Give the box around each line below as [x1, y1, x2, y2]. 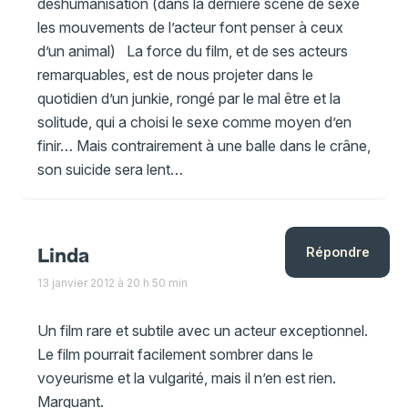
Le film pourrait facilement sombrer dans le [36, 345, 313, 364]
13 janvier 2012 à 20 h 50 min [36, 276, 188, 291]
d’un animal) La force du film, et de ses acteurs [36, 41, 348, 60]
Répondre [305, 244, 370, 260]
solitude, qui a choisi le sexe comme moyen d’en [36, 112, 352, 131]
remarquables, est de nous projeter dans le [36, 65, 313, 84]
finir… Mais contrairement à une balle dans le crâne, [36, 136, 371, 155]
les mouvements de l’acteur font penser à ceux [36, 17, 343, 36]
